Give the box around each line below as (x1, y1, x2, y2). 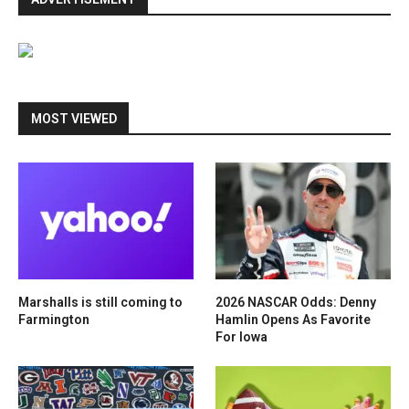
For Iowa (215, 329, 268, 344)
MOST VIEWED (31, 110, 117, 126)
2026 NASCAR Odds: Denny (215, 294, 377, 309)
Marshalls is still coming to (18, 294, 183, 309)
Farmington (18, 311, 89, 327)
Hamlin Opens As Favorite (215, 311, 372, 327)
